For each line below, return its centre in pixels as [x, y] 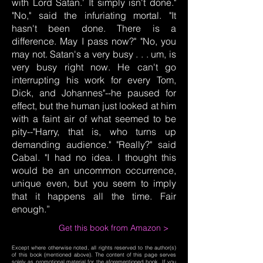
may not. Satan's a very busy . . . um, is [94, 54]
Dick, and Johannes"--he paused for [94, 93]
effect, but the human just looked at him [94, 106]
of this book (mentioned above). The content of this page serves [94, 254]
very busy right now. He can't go [94, 67]
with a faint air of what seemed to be [94, 119]
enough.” [31, 209]
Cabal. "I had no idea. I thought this [94, 157]
